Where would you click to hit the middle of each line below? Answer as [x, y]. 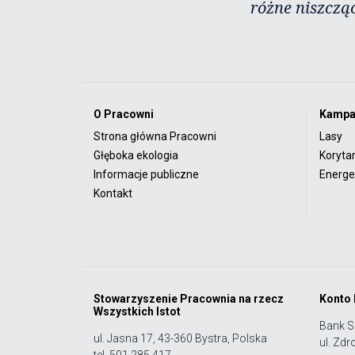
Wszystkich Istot [137, 311]
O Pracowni [124, 114]
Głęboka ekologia [136, 155]
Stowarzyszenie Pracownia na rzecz [189, 298]
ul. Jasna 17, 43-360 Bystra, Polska [180, 338]
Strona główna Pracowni [155, 136]
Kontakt [113, 193]
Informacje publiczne [146, 174]
